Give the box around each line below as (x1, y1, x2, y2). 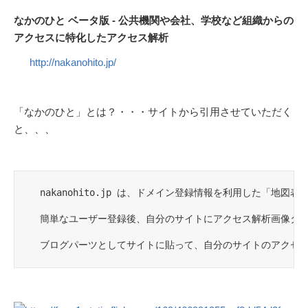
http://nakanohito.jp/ (29, 56, 116, 68)
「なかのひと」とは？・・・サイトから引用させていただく (14, 106, 292, 118)
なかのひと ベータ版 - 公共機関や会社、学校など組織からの (14, 14, 294, 26)
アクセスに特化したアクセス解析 (14, 31, 168, 43)
